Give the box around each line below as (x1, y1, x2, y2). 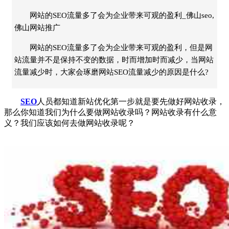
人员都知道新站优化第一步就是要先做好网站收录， (37, 97, 225, 106)
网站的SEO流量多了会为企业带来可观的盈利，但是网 (30, 43, 213, 52)
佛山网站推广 (14, 23, 60, 32)
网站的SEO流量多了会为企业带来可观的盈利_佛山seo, (30, 11, 214, 19)
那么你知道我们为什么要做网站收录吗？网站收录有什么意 (4, 107, 217, 117)
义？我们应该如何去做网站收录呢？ (4, 118, 135, 127)
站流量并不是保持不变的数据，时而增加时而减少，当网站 (14, 55, 214, 64)
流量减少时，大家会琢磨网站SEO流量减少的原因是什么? (14, 67, 209, 76)
